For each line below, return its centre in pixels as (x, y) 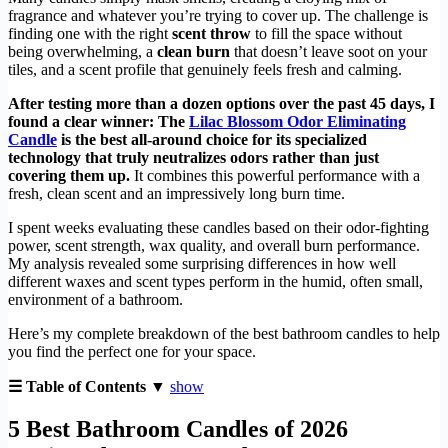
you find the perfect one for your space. (132, 351)
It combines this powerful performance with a (275, 175)
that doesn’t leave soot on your (328, 51)
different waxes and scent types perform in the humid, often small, (215, 281)
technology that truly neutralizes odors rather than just (193, 157)
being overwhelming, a (82, 51)
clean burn (193, 51)
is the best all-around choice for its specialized (212, 139)
